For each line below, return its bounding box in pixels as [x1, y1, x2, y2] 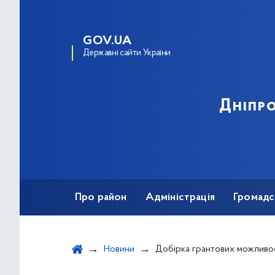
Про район [75, 192, 127, 203]
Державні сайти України [83, 48, 171, 58]
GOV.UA [83, 35, 132, 47]
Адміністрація [145, 192, 215, 203]
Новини [104, 244, 134, 254]
